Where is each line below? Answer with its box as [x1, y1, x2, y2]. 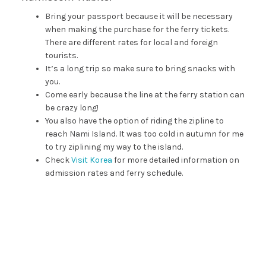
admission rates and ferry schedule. [45, 167, 183, 178]
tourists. [45, 50, 78, 61]
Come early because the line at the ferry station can [45, 89, 245, 100]
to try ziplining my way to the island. [45, 141, 183, 152]
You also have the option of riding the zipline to [45, 115, 224, 126]
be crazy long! [45, 102, 99, 113]
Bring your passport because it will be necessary [45, 11, 233, 21]
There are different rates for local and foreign [45, 37, 218, 47]
